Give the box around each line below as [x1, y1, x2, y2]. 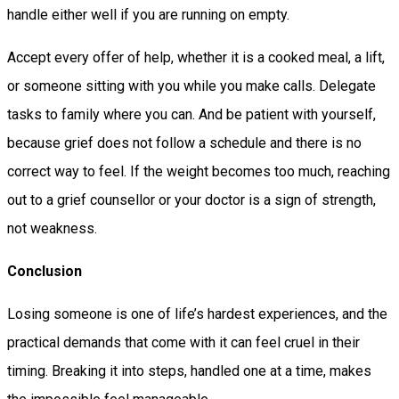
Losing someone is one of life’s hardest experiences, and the [7, 305, 387, 323]
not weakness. [7, 220, 97, 238]
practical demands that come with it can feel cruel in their [7, 334, 360, 352]
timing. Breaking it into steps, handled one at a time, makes [7, 362, 371, 380]
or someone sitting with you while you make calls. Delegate [7, 77, 376, 95]
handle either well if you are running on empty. [7, 6, 289, 24]
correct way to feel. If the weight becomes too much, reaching [7, 163, 390, 181]
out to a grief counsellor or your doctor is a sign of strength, [7, 191, 376, 209]
